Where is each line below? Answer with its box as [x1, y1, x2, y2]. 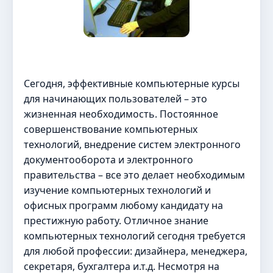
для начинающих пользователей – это [24, 92, 207, 105]
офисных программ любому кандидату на [24, 199, 223, 212]
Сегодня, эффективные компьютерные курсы [24, 77, 239, 90]
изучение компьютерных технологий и [24, 183, 211, 197]
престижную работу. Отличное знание [24, 214, 208, 227]
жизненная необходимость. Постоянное [24, 107, 218, 121]
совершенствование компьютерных [24, 122, 197, 136]
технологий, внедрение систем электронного [24, 138, 241, 151]
